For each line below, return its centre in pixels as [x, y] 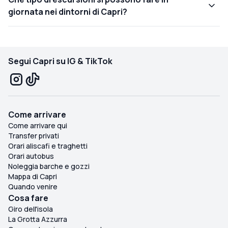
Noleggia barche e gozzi [49, 166]
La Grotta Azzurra [38, 219]
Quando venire [33, 186]
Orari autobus [31, 156]
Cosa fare [28, 198]
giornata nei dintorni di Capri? [68, 11]
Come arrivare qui [38, 125]
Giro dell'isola [31, 209]
